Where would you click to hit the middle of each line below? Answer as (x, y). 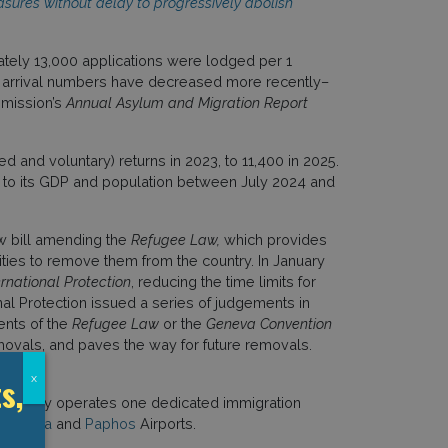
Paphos (110, 423)
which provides (273, 239)
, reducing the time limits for (223, 281)
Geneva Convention (268, 323)
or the (182, 323)
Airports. (165, 423)
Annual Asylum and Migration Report (186, 102)
